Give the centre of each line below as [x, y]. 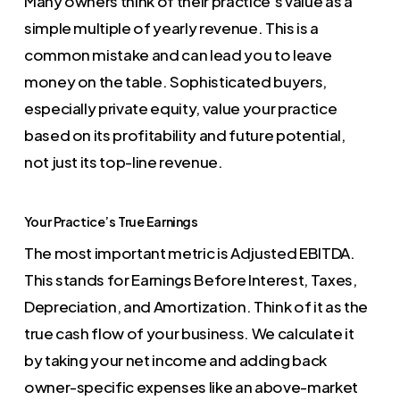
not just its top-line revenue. [123, 161]
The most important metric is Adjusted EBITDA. [189, 252]
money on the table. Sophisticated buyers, [175, 81]
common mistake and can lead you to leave [178, 54]
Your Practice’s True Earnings [111, 221]
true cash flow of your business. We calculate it [189, 333]
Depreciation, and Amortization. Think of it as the [196, 306]
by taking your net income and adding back [175, 359]
